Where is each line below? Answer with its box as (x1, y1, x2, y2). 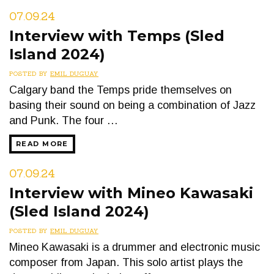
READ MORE (16, 139, 68, 148)
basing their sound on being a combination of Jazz (9, 99, 256, 111)
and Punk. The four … (9, 114, 118, 127)
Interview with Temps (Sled (9, 27, 224, 45)
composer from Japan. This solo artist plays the (9, 256, 243, 268)
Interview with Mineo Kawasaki (9, 184, 253, 202)
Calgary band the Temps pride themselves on (9, 84, 232, 96)
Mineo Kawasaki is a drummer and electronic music (9, 241, 260, 253)
